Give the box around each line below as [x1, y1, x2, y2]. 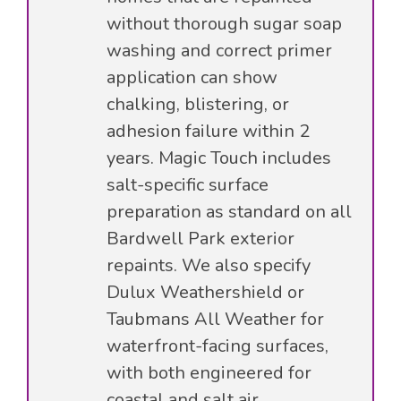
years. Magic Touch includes [107, 145, 331, 170]
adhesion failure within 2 [107, 118, 310, 143]
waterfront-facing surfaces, [107, 333, 328, 358]
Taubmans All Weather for [107, 306, 324, 331]
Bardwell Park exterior [107, 226, 294, 251]
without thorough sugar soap [107, 11, 342, 36]
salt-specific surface [107, 172, 269, 197]
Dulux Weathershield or [107, 279, 304, 304]
